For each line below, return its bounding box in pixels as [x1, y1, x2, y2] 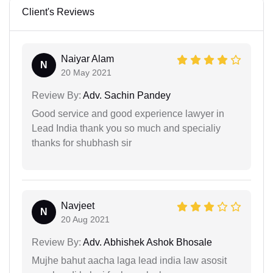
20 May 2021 [61, 67, 112, 77]
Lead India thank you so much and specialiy [32, 122, 221, 133]
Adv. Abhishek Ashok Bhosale [81, 236, 212, 247]
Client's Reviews [22, 6, 94, 17]
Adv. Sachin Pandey [81, 90, 171, 101]
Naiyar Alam [61, 53, 114, 64]
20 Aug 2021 [61, 214, 110, 224]
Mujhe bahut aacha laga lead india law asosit [32, 255, 227, 266]
